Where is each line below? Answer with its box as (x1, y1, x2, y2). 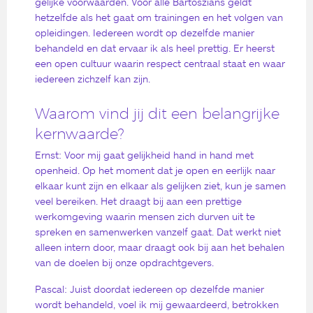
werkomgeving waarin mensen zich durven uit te (35, 210, 255, 223)
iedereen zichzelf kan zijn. (35, 73, 150, 85)
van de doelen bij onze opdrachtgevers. (35, 256, 214, 269)
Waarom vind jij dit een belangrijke (35, 104, 279, 122)
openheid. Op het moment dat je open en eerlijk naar (35, 164, 275, 177)
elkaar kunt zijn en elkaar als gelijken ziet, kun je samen (35, 180, 286, 192)
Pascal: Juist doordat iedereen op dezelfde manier (35, 282, 264, 295)
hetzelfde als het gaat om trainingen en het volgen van (35, 11, 283, 24)
